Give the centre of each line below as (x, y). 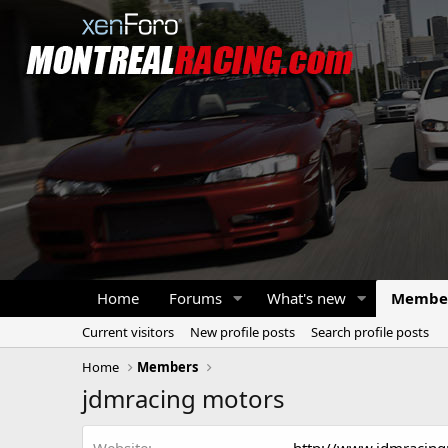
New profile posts (242, 332)
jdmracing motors (183, 398)
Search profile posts (370, 332)
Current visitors (128, 332)
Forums (195, 298)
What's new (306, 298)
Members (168, 367)
